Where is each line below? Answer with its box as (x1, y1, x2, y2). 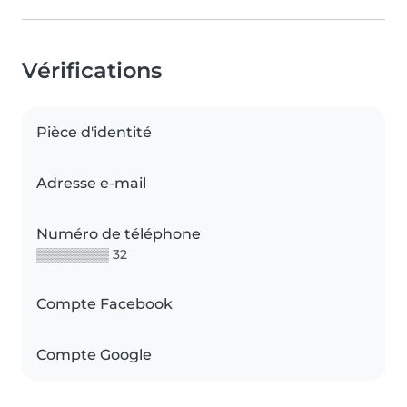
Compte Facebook (36, 294, 173, 313)
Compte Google (36, 345, 152, 363)
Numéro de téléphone (36, 224, 201, 243)
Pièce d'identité (36, 123, 152, 141)
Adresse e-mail (36, 174, 146, 192)
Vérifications (22, 56, 162, 84)
